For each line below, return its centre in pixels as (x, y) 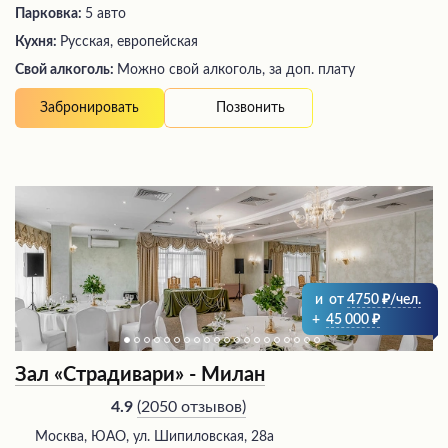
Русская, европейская (129, 42)
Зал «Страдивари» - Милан (140, 375)
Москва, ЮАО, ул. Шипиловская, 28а (154, 437)
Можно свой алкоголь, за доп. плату (236, 70)
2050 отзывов (191, 406)
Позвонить (250, 107)
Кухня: (37, 42)
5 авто (105, 14)
